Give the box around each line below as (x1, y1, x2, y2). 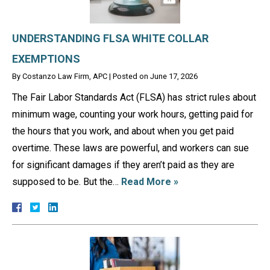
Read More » (121, 175, 178, 187)
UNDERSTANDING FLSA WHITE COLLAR (12, 31, 209, 45)
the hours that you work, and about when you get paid (12, 125, 234, 137)
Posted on (113, 71, 150, 81)
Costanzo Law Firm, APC (22, 71, 107, 81)
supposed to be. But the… (12, 175, 121, 187)
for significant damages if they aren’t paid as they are (12, 159, 234, 171)
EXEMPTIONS (12, 52, 80, 65)
